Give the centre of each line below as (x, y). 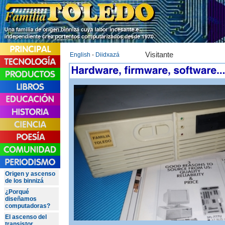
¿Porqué (17, 192)
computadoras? (28, 206)
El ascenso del (26, 217)
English (80, 55)
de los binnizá (24, 181)
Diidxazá (107, 55)
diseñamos (21, 199)
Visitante (160, 55)
